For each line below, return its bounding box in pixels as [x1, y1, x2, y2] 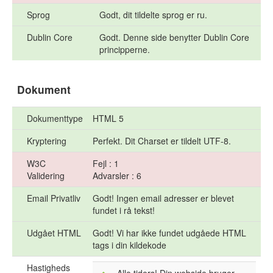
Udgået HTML [27, 227, 81, 239]
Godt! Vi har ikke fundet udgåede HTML [93, 227, 246, 239]
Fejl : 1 [93, 157, 119, 170]
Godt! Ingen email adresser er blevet [93, 192, 234, 205]
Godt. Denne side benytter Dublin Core [99, 31, 249, 44]
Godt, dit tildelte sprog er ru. [99, 9, 207, 21]
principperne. [99, 43, 150, 56]
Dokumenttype [27, 112, 83, 125]
